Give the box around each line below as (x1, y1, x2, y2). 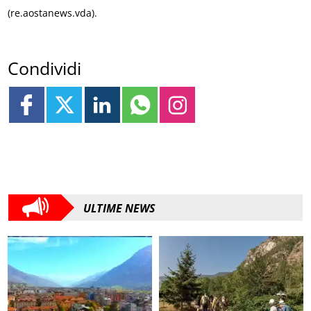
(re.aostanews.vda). (8, 6, 98, 19)
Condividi (8, 56, 82, 81)
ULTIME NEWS (83, 200, 155, 216)
